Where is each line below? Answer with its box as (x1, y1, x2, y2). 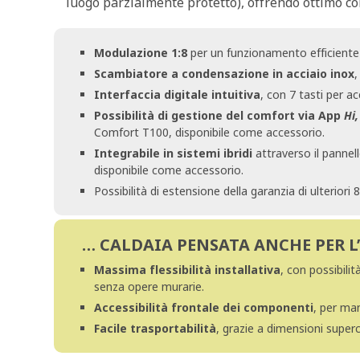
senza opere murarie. (94, 279, 205, 294)
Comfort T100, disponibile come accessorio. (94, 125, 325, 140)
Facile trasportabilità (94, 321, 217, 336)
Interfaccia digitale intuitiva (94, 87, 261, 102)
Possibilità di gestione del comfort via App (94, 108, 345, 123)
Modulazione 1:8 (94, 45, 188, 60)
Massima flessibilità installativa (94, 262, 281, 277)
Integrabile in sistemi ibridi (94, 145, 253, 161)
